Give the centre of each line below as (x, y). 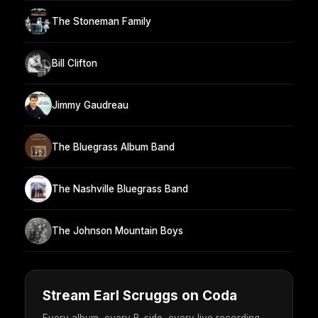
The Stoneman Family (102, 21)
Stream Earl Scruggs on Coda (140, 296)
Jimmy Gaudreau (90, 105)
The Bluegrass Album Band (113, 147)
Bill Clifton (75, 63)
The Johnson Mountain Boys (117, 230)
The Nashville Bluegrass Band (120, 188)
